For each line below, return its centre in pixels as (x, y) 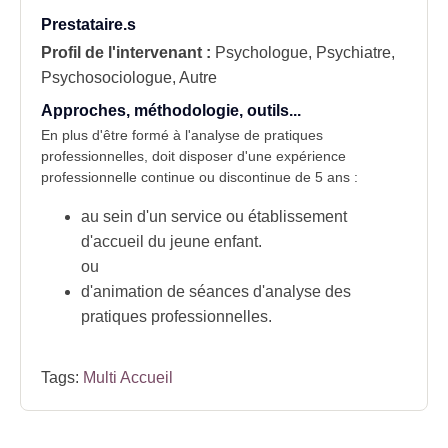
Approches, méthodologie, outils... (171, 110)
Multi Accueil (128, 378)
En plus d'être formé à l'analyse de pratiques (182, 135)
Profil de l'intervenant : (128, 52)
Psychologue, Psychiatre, (305, 52)
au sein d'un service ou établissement (214, 217)
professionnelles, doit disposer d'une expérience (193, 156)
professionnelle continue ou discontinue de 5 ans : (199, 177)
